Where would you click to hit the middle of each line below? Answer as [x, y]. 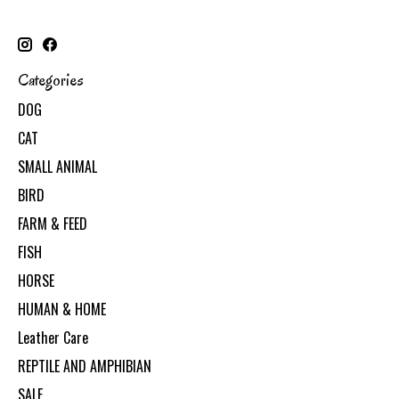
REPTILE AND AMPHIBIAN [85, 366]
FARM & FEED [53, 223]
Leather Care [53, 337]
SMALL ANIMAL [57, 166]
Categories [51, 80]
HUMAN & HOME [62, 309]
